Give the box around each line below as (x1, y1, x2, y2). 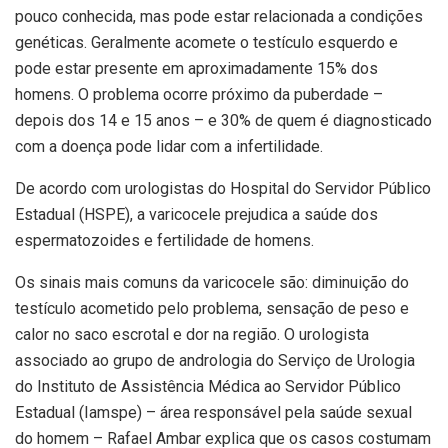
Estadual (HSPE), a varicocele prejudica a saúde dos (15, 205, 378, 225)
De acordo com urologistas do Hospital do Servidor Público (15, 179, 431, 199)
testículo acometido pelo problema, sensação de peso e (15, 299, 409, 319)
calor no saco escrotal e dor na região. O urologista (15, 325, 369, 345)
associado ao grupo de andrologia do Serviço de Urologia (15, 351, 415, 371)
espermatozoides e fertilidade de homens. (15, 231, 314, 251)
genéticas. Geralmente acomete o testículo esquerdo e (15, 33, 398, 53)
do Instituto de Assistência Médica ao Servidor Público (15, 377, 401, 397)
